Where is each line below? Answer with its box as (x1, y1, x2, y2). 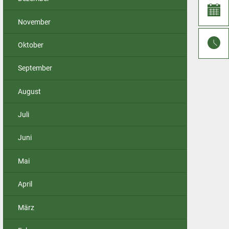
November (18, 17, 51, 26)
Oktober (18, 40, 43, 49)
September (18, 64, 52, 73)
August (18, 87, 41, 96)
